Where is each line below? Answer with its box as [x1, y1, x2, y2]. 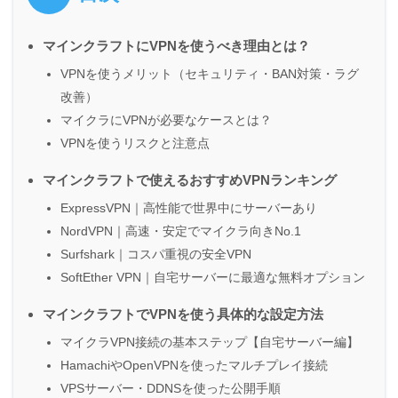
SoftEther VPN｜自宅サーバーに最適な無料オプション [60, 269, 365, 284]
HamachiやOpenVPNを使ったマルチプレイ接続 [60, 357, 328, 372]
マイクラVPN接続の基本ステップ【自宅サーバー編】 [60, 334, 359, 349]
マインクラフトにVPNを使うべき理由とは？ [43, 37, 310, 53]
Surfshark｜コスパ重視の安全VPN [60, 246, 251, 261]
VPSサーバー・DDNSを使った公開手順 [60, 380, 281, 395]
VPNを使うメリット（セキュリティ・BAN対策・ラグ [60, 66, 359, 81]
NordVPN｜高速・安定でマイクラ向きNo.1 [60, 223, 301, 238]
